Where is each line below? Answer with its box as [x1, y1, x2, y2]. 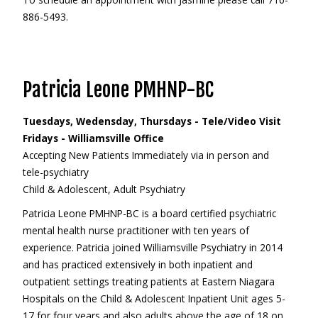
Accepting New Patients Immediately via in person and [22, 148, 269, 162]
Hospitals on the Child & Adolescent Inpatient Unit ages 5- [22, 292, 285, 305]
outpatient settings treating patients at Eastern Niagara [22, 275, 275, 288]
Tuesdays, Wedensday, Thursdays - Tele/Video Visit [22, 114, 281, 128]
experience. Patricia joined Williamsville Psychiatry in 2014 [22, 241, 283, 254]
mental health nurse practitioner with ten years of [22, 224, 249, 237]
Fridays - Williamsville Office [22, 131, 164, 145]
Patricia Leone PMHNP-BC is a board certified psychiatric [22, 207, 276, 220]
